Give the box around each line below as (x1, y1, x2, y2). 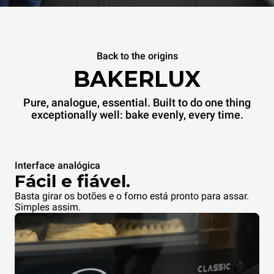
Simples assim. (15, 201, 81, 213)
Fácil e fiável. (15, 171, 130, 192)
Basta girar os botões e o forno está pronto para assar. (15, 190, 249, 202)
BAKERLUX (73, 65, 201, 93)
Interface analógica (15, 160, 100, 172)
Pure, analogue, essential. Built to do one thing (23, 96, 251, 109)
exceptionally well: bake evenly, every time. (31, 108, 243, 122)
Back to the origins (96, 50, 178, 62)
